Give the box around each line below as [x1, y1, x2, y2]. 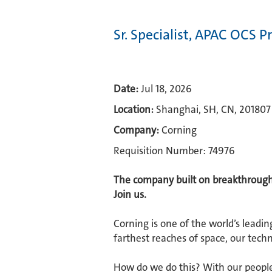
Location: [114, 103, 154, 116]
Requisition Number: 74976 [114, 144, 235, 157]
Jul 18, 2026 [141, 82, 192, 95]
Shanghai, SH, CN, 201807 [156, 103, 271, 116]
